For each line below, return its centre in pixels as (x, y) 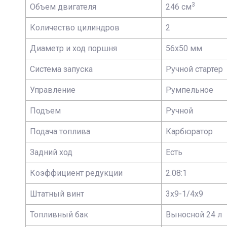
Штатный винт (57, 194)
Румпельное (190, 90)
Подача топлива (60, 131)
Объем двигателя (63, 7)
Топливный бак (59, 215)
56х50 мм (184, 48)
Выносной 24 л (194, 215)
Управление (53, 90)
